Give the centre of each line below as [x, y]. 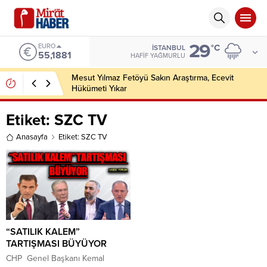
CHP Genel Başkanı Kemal [55, 258]
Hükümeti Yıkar [99, 89]
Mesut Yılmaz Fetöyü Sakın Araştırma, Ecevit [153, 78]
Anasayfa [32, 137]
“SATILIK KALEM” [43, 232]
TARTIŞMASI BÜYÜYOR [56, 243]
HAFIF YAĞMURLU [158, 56]
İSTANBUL [169, 48]
